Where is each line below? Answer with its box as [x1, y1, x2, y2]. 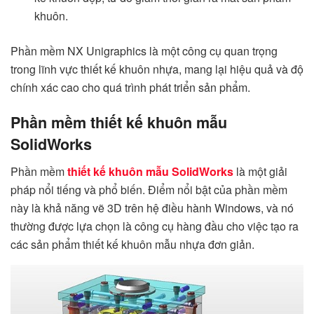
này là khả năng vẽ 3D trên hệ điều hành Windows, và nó [11, 200, 294, 217]
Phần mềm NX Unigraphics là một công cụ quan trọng [11, 42, 278, 59]
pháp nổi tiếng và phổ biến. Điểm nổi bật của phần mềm [11, 182, 287, 198]
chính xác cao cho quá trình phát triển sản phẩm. [11, 78, 250, 95]
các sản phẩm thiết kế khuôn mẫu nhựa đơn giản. [11, 236, 254, 253]
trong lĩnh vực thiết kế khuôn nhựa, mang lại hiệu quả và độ [11, 60, 303, 77]
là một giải [233, 163, 287, 180]
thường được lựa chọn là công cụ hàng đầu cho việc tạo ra [11, 218, 299, 235]
